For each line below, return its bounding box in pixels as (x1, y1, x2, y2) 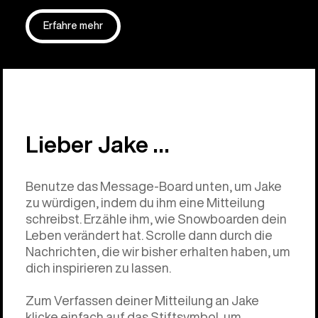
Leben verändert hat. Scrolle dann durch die (26, 229, 273, 242)
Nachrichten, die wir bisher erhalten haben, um (26, 245, 290, 258)
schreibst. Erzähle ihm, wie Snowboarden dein (26, 212, 287, 226)
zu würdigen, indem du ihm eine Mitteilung (26, 196, 265, 209)
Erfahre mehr (43, 21, 103, 31)
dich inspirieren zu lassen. (26, 261, 171, 275)
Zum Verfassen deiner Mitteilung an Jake (26, 294, 259, 307)
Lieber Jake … (26, 133, 169, 156)
